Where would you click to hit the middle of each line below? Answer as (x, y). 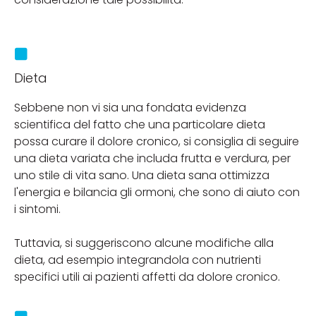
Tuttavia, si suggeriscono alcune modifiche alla (144, 243)
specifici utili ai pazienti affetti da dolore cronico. (147, 276)
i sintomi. (37, 209)
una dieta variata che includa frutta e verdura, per (152, 158)
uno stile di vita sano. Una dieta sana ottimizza (142, 175)
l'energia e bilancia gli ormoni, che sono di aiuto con (157, 192)
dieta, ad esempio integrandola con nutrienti (138, 260)
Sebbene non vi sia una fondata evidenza (130, 107)
